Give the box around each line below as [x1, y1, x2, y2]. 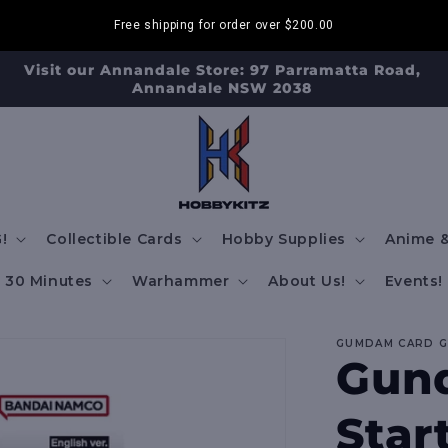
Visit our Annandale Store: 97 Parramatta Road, [23, 61, 421, 79]
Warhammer [131, 272, 230, 290]
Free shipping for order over [114, 18, 285, 32]
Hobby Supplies [221, 230, 346, 248]
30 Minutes [4, 272, 93, 290]
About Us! [268, 272, 346, 290]
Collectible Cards [46, 230, 183, 248]
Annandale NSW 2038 [132, 79, 312, 97]
